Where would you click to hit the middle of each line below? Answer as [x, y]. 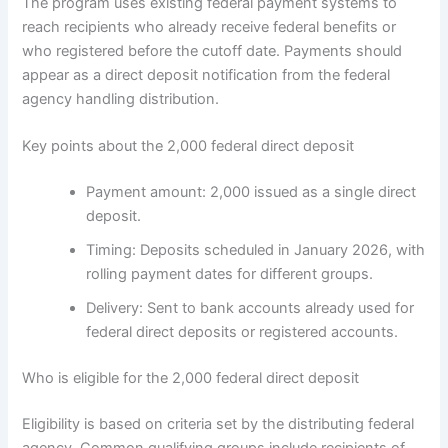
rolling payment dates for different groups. [230, 273]
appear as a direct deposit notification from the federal [206, 74]
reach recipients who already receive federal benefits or [209, 26]
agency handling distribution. [121, 98]
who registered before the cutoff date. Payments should [212, 50]
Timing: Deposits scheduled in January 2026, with [256, 249]
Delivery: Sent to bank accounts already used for [250, 307]
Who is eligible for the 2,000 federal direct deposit [191, 377]
